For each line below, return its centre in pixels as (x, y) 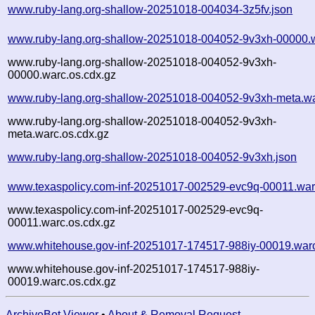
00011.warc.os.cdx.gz (62, 222)
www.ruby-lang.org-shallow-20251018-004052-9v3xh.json (153, 157)
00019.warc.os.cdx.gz (62, 281)
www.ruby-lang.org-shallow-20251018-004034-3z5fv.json (150, 9)
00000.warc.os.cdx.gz (62, 75)
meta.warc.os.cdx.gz (59, 134)
